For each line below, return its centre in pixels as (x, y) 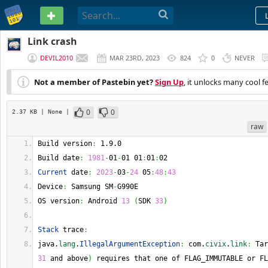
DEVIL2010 (57, 58)
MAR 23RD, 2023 (135, 58)
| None (53, 111)
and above (67, 258)
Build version (65, 144)
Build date (59, 158)
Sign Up (169, 82)
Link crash (52, 41)
